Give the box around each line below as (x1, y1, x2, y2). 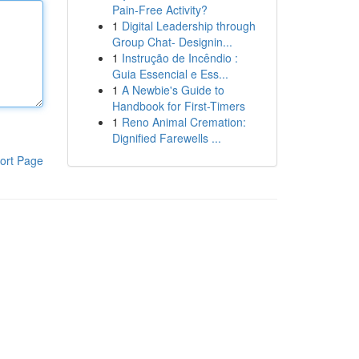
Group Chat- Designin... (111, 34, 232, 50)
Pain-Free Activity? (111, 2, 208, 18)
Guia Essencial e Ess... (111, 66, 228, 82)
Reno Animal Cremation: (121, 114, 246, 130)
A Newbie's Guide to (121, 82, 224, 98)
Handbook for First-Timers (111, 98, 245, 114)
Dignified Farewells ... (111, 130, 221, 146)
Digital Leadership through (121, 18, 256, 34)
